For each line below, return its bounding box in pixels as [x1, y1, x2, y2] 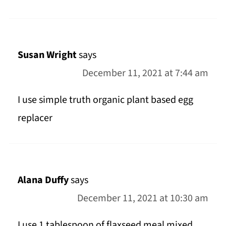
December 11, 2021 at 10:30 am [77, 191, 209, 205]
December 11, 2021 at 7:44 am [82, 66, 209, 80]
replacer [17, 110, 52, 125]
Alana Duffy [17, 173, 69, 187]
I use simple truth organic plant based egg [17, 92, 193, 107]
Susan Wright [17, 47, 77, 62]
